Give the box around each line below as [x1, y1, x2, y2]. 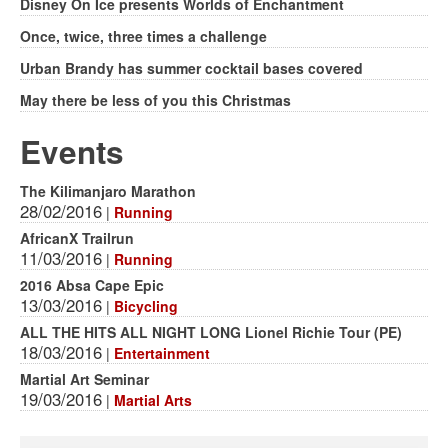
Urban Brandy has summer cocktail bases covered [20, 57, 363, 78]
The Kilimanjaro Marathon [20, 180, 196, 201]
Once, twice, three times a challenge [20, 25, 267, 46]
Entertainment [114, 342, 210, 363]
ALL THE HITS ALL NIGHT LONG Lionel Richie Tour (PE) [20, 321, 402, 342]
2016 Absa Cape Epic [20, 274, 164, 295]
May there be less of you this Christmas [20, 89, 291, 110]
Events [20, 128, 124, 174]
